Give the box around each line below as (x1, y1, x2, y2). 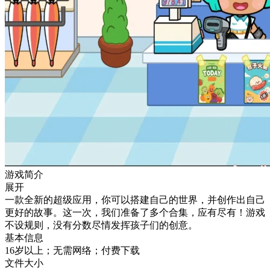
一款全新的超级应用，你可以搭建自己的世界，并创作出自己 (5, 194, 265, 205)
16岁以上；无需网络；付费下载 (5, 245, 140, 256)
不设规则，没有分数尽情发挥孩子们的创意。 (5, 219, 198, 230)
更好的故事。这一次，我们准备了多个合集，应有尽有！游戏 (5, 207, 265, 218)
